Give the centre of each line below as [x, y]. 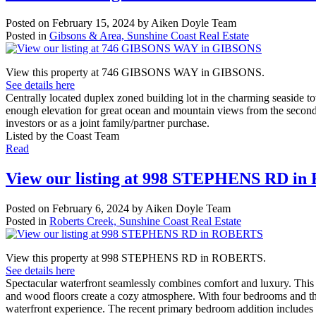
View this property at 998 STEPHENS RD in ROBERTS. [136, 257]
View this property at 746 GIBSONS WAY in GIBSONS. [135, 72]
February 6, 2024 [91, 208]
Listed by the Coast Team [62, 135]
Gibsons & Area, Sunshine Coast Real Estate [149, 35]
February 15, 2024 [93, 23]
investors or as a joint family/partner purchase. [108, 123]
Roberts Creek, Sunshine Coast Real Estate [145, 221]
